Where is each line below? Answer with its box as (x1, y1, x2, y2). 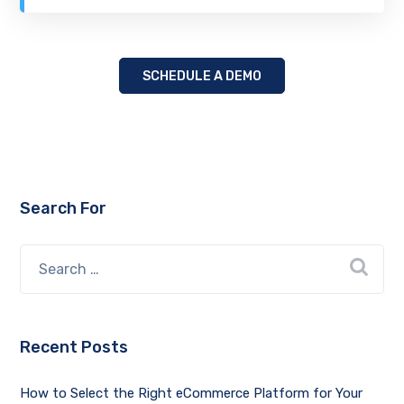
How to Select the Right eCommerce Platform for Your (20, 384, 363, 401)
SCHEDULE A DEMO (142, 68, 262, 84)
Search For (20, 197, 107, 218)
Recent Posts (20, 336, 129, 357)
